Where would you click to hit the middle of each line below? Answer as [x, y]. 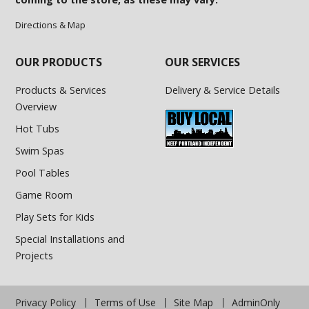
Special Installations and [70, 239]
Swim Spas [40, 150]
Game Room [44, 195]
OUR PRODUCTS [59, 62]
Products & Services [61, 90]
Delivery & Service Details [222, 90]
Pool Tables [43, 172]
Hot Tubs [38, 128]
